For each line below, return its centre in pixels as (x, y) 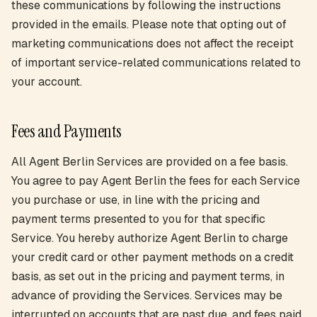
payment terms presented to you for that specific (138, 219)
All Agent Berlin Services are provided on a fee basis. (150, 162)
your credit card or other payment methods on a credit (152, 257)
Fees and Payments (67, 131)
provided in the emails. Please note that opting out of (149, 24)
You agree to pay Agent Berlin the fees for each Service (156, 181)
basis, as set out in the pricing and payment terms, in (148, 276)
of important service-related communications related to (156, 63)
